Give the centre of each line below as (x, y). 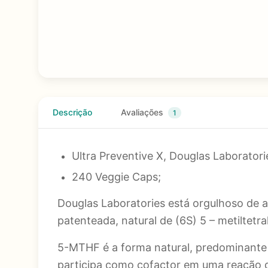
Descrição (72, 112)
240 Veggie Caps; (116, 177)
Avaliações (143, 112)
